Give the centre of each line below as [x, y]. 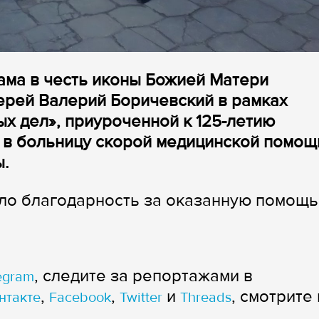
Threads [206, 298]
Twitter [141, 298]
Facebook [80, 298]
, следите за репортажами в [143, 276]
